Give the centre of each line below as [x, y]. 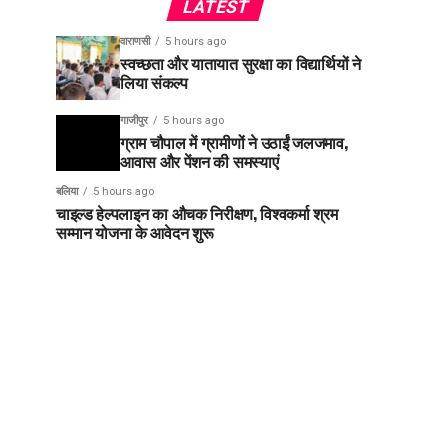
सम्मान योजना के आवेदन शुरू [135, 232]
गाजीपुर [134, 120]
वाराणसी [135, 41]
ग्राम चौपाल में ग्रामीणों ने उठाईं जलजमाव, [234, 142]
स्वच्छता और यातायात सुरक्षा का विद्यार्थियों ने [240, 63]
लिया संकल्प [154, 82]
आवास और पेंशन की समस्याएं [199, 161]
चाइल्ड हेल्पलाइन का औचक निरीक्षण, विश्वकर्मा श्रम [197, 213]
